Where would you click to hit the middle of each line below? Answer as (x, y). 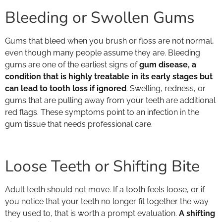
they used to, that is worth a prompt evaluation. (92, 214)
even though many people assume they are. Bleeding (103, 53)
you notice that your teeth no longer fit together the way (107, 202)
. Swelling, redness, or (166, 89)
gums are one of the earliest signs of (72, 65)
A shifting (197, 214)
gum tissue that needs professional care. (79, 124)
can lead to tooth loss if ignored (66, 89)
